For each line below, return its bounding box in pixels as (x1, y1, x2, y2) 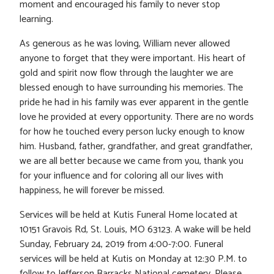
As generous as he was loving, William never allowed (20, 35, 230, 53)
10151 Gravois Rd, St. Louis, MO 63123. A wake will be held (20, 221, 251, 239)
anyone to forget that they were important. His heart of (20, 50, 245, 67)
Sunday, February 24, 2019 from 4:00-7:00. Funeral (20, 236, 223, 253)
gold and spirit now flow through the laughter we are (20, 65, 233, 82)
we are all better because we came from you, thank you (20, 153, 243, 170)
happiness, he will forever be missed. (20, 182, 165, 199)
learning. (20, 11, 53, 28)
